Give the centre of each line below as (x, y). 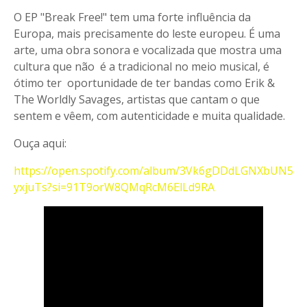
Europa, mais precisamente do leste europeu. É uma (147, 34)
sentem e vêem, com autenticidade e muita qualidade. (149, 116)
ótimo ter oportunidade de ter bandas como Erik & (144, 83)
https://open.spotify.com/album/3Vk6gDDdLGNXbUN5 (153, 171)
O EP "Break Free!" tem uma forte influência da (132, 17)
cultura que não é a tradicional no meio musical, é (142, 66)
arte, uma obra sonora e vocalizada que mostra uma (148, 50)
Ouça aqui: (40, 143)
